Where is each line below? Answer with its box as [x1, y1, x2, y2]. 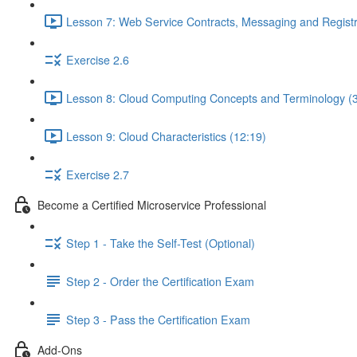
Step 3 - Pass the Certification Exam [66, 311, 250, 328]
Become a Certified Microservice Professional [37, 196, 266, 213]
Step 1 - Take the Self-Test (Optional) [66, 234, 255, 251]
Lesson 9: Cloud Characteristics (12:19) [66, 127, 266, 144]
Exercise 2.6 [66, 51, 129, 68]
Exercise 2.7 [66, 166, 129, 182]
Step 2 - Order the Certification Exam [66, 273, 254, 289]
